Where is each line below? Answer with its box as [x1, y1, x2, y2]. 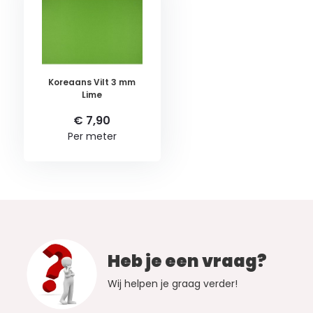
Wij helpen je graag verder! [107, 277, 238, 291]
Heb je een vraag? [107, 249, 267, 273]
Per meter [67, 129, 117, 144]
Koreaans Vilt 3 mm [48, 76, 136, 89]
